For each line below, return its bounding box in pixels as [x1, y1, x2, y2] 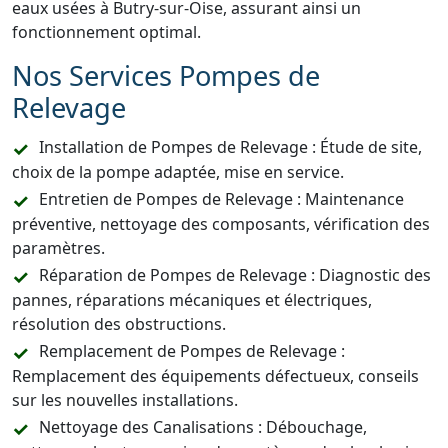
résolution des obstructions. [12, 313, 226, 335]
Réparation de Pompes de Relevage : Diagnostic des [39, 264, 431, 286]
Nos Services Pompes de [12, 57, 320, 94]
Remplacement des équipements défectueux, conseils [12, 365, 419, 387]
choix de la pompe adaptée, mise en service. [12, 161, 344, 183]
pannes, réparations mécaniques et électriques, [12, 289, 372, 311]
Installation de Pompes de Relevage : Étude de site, [39, 136, 422, 158]
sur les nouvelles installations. [12, 389, 238, 411]
